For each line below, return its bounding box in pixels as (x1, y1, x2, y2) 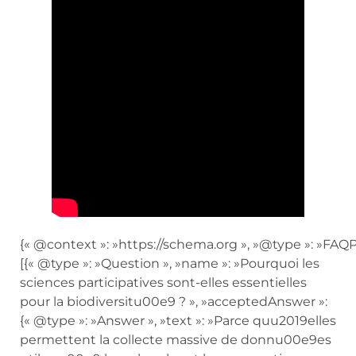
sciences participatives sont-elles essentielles (20, 274, 307, 290)
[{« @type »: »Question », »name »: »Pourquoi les (20, 255, 319, 271)
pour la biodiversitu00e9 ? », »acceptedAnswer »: (20, 293, 327, 309)
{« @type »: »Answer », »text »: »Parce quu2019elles (20, 312, 336, 328)
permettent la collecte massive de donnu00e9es (20, 331, 331, 347)
